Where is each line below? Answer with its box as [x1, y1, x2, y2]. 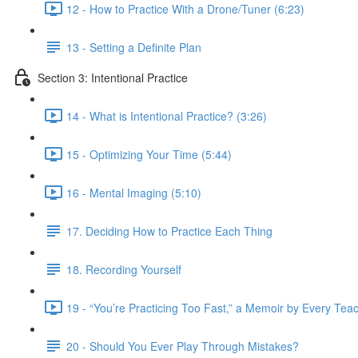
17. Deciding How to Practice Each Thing [66, 222, 272, 239]
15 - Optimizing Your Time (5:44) [66, 145, 232, 162]
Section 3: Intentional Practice [38, 69, 188, 86]
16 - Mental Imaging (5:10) [66, 184, 201, 201]
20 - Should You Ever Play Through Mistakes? [66, 337, 299, 354]
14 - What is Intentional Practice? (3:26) [66, 107, 267, 124]
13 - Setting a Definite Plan [66, 38, 201, 55]
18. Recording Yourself [66, 261, 181, 277]
